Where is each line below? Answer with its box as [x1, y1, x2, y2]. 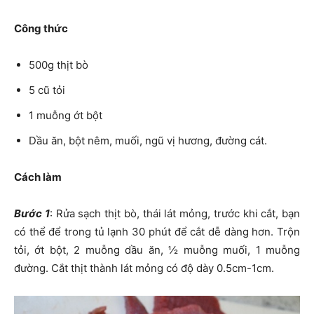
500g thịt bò [29, 58, 88, 72]
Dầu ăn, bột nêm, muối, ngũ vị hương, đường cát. [29, 134, 267, 148]
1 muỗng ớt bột [29, 109, 102, 123]
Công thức [14, 22, 68, 36]
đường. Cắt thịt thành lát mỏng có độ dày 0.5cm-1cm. [14, 261, 274, 275]
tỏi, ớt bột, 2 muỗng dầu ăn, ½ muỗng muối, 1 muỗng [14, 243, 300, 257]
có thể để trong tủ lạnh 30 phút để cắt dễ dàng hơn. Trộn [14, 225, 300, 239]
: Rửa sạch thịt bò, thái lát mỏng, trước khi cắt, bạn [49, 207, 300, 221]
